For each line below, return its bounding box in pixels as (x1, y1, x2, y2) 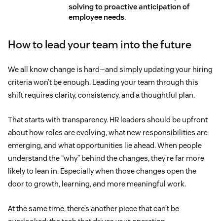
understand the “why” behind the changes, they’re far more (8, 153, 204, 163)
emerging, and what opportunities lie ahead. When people (8, 140, 202, 150)
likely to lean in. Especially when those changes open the (8, 166, 196, 176)
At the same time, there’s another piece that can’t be (8, 203, 179, 213)
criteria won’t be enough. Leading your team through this (8, 77, 198, 87)
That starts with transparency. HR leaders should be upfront (8, 114, 208, 124)
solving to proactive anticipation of (69, 1, 190, 11)
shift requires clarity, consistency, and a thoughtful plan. (8, 90, 195, 100)
